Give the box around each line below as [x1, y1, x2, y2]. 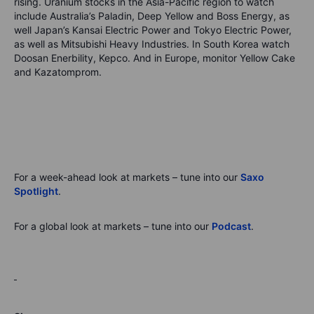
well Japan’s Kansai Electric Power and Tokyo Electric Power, [14, 24, 292, 36]
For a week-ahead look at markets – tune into [14, 171, 223, 184]
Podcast [212, 220, 251, 233]
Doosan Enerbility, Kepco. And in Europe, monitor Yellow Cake [14, 52, 295, 64]
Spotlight [14, 185, 58, 198]
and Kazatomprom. [14, 66, 104, 78]
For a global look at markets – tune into [14, 220, 194, 233]
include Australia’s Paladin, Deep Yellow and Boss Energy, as [14, 10, 289, 22]
